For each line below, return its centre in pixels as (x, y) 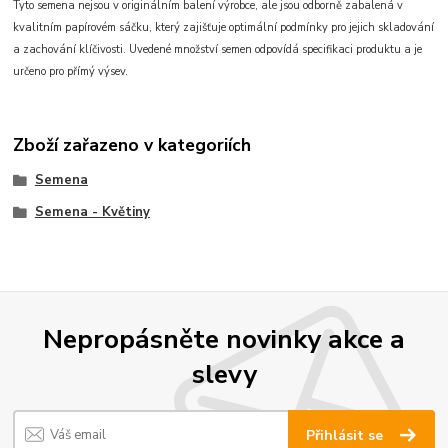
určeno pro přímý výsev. (71, 71)
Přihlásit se (347, 435)
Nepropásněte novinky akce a (224, 339)
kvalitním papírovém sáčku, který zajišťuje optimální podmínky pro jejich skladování (224, 27)
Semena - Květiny (92, 211)
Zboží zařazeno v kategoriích (132, 145)
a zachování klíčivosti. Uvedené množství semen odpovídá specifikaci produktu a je (218, 49)
